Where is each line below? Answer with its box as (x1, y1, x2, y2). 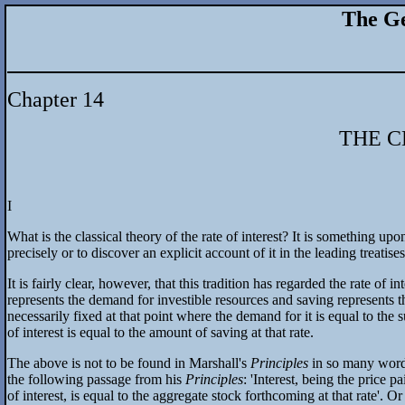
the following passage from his (7, 371, 185, 387)
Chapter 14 (7, 87, 104, 111)
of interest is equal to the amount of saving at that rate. (7, 324, 314, 340)
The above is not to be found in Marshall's (7, 354, 250, 371)
